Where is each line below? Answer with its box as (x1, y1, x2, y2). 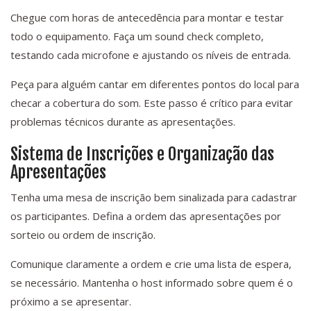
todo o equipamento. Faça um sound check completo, (10, 29, 264, 44)
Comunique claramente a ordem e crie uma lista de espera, (10, 257, 292, 271)
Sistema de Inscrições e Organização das (10, 144, 274, 165)
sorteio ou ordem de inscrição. (10, 228, 155, 242)
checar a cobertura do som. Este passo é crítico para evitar (10, 96, 293, 110)
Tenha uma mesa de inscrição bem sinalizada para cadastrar (10, 190, 297, 205)
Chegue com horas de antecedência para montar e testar (10, 10, 284, 25)
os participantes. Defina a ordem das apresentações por (10, 209, 281, 224)
